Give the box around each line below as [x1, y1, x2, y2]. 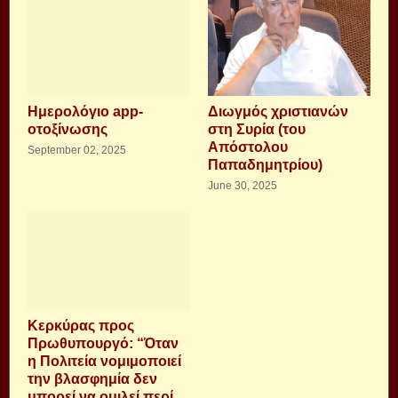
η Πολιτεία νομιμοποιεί [28, 353, 181, 369]
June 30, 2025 [208, 179, 277, 192]
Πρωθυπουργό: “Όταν [28, 335, 179, 351]
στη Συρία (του [208, 121, 306, 137]
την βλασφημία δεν [28, 370, 157, 386]
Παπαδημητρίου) [208, 156, 322, 172]
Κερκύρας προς [28, 317, 134, 333]
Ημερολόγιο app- [28, 103, 143, 119]
